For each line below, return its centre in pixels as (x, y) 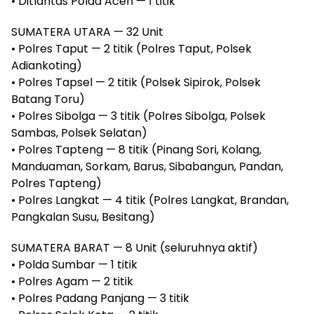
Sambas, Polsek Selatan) (79, 133)
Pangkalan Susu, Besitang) (83, 217)
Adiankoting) (47, 66)
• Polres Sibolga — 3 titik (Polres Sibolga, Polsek (138, 116)
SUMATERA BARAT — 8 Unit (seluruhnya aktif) (135, 248)
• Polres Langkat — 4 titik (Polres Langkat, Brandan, (150, 200)
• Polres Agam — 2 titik (72, 281)
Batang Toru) (48, 99)
